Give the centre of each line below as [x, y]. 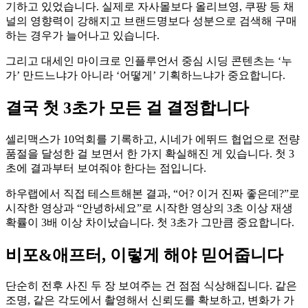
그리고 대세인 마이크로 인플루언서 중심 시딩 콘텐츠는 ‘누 [149, 60]
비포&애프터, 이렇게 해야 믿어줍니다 [144, 255]
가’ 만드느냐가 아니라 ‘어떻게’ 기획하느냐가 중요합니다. [145, 75]
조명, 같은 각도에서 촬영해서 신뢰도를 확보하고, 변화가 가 [150, 300]
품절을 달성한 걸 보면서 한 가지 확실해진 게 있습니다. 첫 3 [150, 153]
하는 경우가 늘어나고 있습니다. [82, 35]
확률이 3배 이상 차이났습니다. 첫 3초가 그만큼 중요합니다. [150, 222]
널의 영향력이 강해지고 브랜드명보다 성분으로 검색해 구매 [151, 21]
